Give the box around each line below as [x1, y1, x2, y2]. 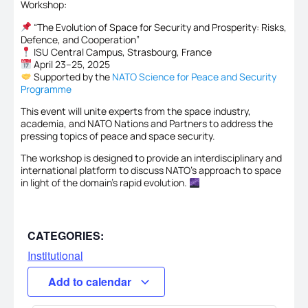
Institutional [27, 247, 83, 263]
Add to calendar [47, 273, 134, 289]
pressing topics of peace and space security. [21, 129, 215, 143]
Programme [21, 82, 71, 96]
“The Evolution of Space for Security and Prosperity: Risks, [31, 20, 287, 34]
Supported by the [31, 69, 112, 83]
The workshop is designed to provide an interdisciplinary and [21, 151, 282, 165]
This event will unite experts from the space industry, [21, 104, 251, 118]
